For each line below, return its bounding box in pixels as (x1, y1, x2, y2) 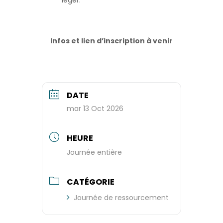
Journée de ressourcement (74, 192, 169, 203)
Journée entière (67, 147, 122, 157)
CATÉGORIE (67, 176, 114, 188)
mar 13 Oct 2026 (67, 103, 123, 113)
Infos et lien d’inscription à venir (50, 35, 173, 46)
